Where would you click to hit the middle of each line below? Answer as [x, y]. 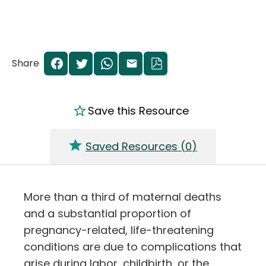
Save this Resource [138, 110]
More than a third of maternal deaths [123, 197]
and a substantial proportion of [107, 213]
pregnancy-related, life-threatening [119, 230]
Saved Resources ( [135, 146]
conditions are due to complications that [133, 246]
